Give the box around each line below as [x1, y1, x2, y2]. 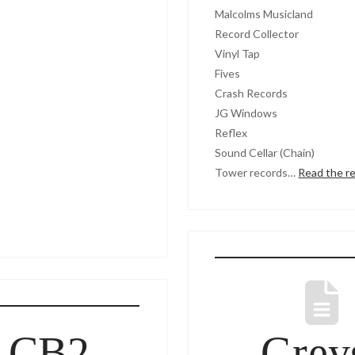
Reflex [215, 125, 248, 139]
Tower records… [215, 165, 299, 179]
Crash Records [215, 86, 288, 100]
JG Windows [215, 105, 278, 120]
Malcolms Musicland [215, 6, 314, 21]
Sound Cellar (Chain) [215, 145, 315, 159]
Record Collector [215, 26, 300, 40]
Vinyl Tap [215, 46, 261, 60]
